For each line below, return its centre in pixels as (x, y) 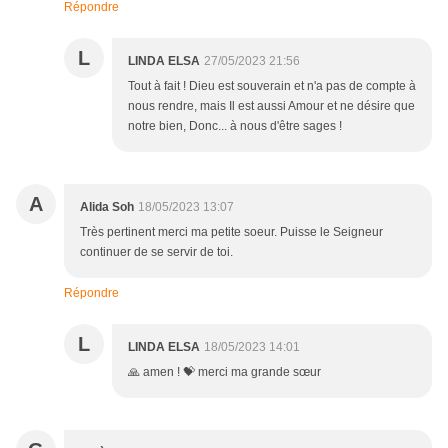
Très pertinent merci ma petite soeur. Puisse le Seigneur (231, 232)
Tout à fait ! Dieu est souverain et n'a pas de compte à (272, 86)
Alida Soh (107, 207)
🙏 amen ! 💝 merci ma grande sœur (224, 372)
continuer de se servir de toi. (156, 252)
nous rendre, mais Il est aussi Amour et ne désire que (271, 106)
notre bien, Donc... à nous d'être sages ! (235, 126)
